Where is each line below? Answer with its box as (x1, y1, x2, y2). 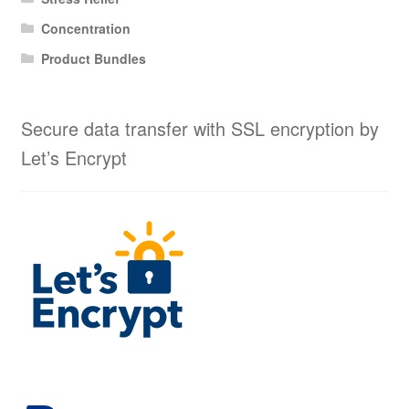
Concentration (41, 18, 131, 37)
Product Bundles (41, 48, 147, 68)
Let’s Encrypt (20, 144, 127, 172)
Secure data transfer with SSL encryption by (20, 115, 379, 142)
